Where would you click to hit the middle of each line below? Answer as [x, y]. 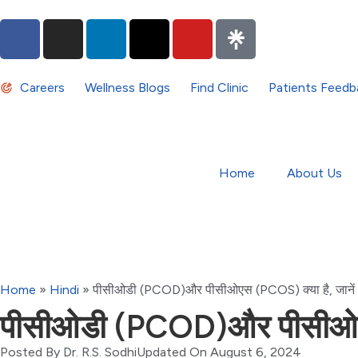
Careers [42, 88]
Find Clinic [219, 88]
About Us [314, 173]
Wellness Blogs [127, 88]
